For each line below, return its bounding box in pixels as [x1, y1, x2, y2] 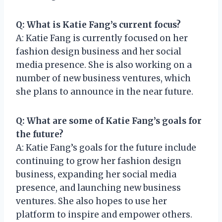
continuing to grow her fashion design [16, 155, 181, 166]
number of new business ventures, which [16, 72, 191, 84]
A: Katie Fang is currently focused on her [16, 32, 188, 44]
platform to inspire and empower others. [16, 209, 192, 220]
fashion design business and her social [16, 46, 181, 57]
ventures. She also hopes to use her [16, 195, 167, 207]
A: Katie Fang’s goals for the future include [16, 142, 196, 153]
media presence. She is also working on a [16, 59, 192, 70]
